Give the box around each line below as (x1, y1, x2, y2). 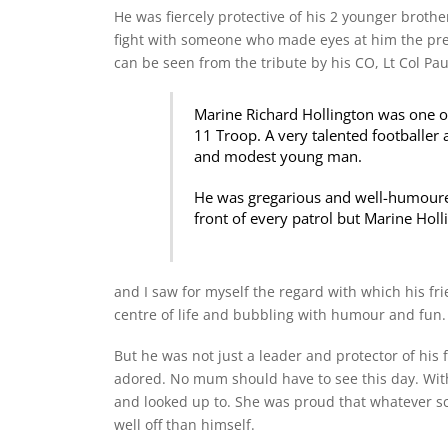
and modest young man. (194, 146, 363, 168)
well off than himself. (114, 415, 255, 435)
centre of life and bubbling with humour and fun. (114, 305, 446, 325)
